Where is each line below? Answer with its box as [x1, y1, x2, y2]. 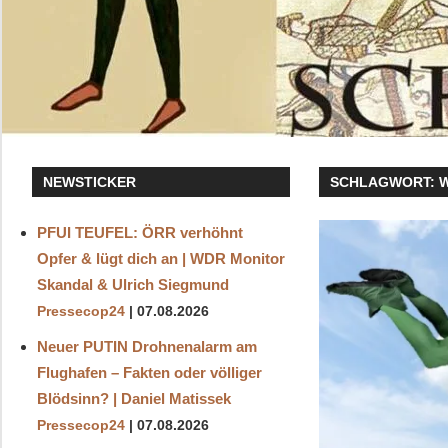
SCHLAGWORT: [330, 173, 440, 190]
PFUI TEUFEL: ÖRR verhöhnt [36, 223, 243, 241]
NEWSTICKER [43, 173, 137, 190]
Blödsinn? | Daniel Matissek [36, 389, 231, 407]
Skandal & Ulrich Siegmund [36, 275, 229, 293]
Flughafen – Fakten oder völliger [36, 363, 262, 381]
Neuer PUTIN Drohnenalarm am [36, 337, 257, 355]
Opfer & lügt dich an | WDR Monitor [36, 249, 285, 267]
